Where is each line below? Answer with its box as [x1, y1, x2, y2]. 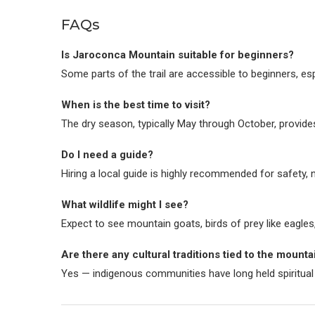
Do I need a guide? [61, 148, 153, 161]
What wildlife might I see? [61, 198, 188, 211]
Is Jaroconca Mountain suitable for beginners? [61, 49, 294, 61]
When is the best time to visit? [61, 98, 210, 111]
